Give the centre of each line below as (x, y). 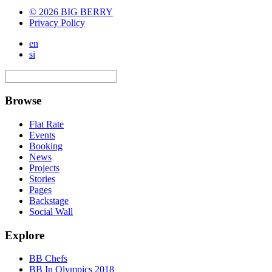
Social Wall (51, 211)
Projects (44, 168)
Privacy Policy (57, 23)
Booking (46, 146)
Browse (23, 101)
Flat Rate (46, 124)
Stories (42, 178)
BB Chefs (48, 259)
